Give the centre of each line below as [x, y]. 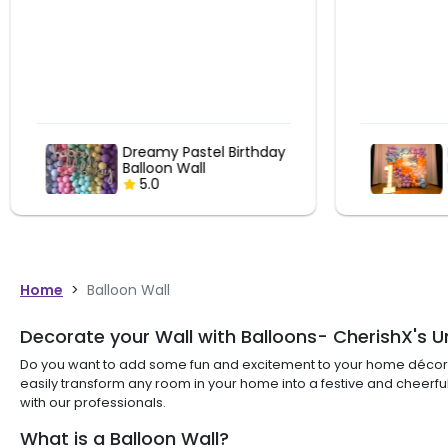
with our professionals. [93, 402]
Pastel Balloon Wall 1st [200, 152]
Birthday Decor [177, 168]
